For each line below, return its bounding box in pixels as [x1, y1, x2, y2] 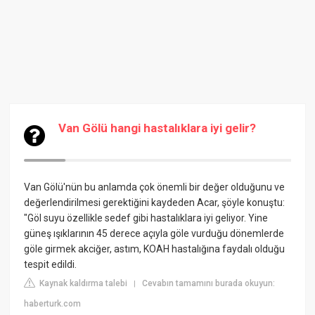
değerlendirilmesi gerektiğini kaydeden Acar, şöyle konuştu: [24, 197, 285, 208]
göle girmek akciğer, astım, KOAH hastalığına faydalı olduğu [24, 243, 285, 255]
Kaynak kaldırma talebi [37, 278, 128, 288]
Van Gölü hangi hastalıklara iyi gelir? [58, 121, 257, 135]
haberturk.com [24, 299, 82, 309]
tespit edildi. [24, 259, 77, 270]
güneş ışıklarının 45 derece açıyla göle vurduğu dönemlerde [24, 228, 285, 239]
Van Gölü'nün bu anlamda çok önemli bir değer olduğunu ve [24, 181, 285, 193]
